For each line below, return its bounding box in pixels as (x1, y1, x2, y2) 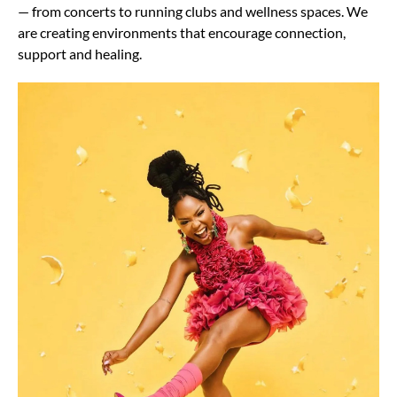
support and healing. (18, 44, 142, 62)
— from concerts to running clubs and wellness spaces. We (18, 2, 368, 19)
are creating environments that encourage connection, (18, 23, 346, 41)
